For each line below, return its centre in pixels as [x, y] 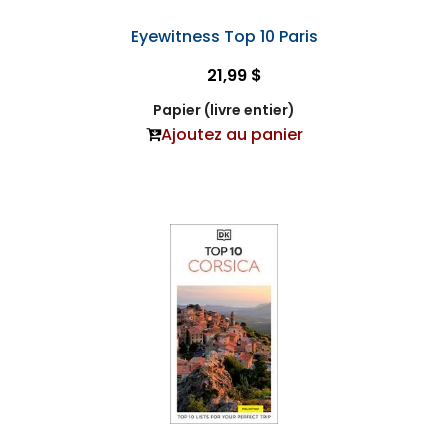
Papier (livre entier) [224, 110]
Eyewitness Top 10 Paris [224, 36]
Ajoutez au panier [231, 134]
